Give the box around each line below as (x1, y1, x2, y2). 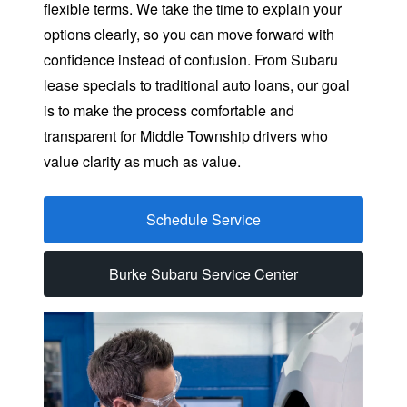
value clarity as (44, 151, 144, 173)
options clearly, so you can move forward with (44, 24, 334, 45)
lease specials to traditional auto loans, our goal (44, 74, 350, 96)
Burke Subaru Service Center (109, 263, 298, 284)
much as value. (144, 151, 241, 173)
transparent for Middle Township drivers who (44, 125, 328, 147)
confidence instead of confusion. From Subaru (44, 49, 338, 71)
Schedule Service (146, 208, 261, 230)
